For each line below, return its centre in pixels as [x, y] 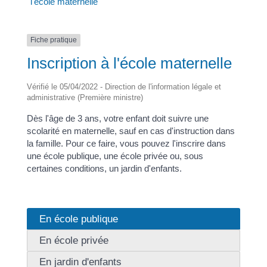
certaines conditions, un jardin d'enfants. [104, 168]
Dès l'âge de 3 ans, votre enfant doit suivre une [117, 118]
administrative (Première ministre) [85, 97]
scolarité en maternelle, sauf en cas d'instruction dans [131, 131]
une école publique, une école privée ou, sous [115, 156]
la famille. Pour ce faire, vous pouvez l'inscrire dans [126, 143]
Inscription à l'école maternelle [129, 63]
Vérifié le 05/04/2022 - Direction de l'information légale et [124, 86]
